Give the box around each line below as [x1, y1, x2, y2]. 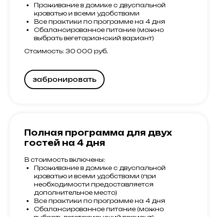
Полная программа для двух [24, 127, 172, 138]
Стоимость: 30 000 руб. [24, 47, 108, 55]
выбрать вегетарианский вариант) [34, 34, 154, 42]
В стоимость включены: [24, 155, 105, 163]
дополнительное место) [34, 188, 117, 196]
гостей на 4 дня [24, 138, 105, 148]
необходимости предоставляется [34, 180, 154, 188]
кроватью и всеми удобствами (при [34, 172, 156, 180]
